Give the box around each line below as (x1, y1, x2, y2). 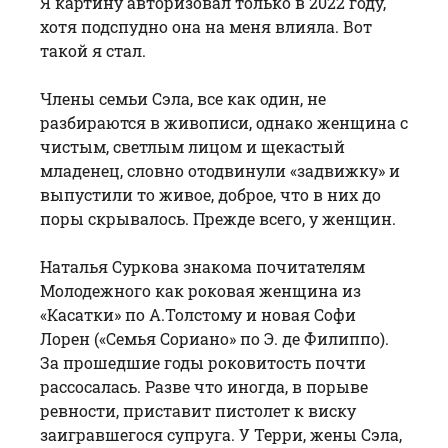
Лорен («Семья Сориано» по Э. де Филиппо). (40, 327, 389, 349)
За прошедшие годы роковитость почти (40, 351, 366, 373)
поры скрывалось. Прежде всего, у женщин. (40, 207, 396, 229)
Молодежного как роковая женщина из (40, 279, 361, 301)
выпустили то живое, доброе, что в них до (40, 183, 381, 205)
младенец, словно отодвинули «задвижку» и (40, 159, 400, 181)
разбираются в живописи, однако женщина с (40, 111, 408, 133)
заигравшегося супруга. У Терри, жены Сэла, (40, 423, 402, 445)
